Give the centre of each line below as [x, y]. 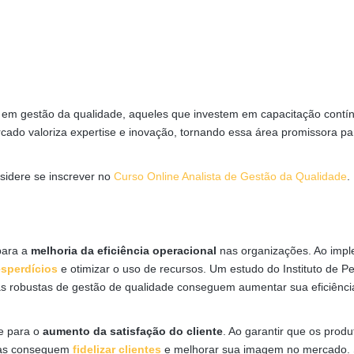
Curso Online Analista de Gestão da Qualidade [230, 177]
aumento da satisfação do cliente [133, 331]
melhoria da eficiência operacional [124, 251]
